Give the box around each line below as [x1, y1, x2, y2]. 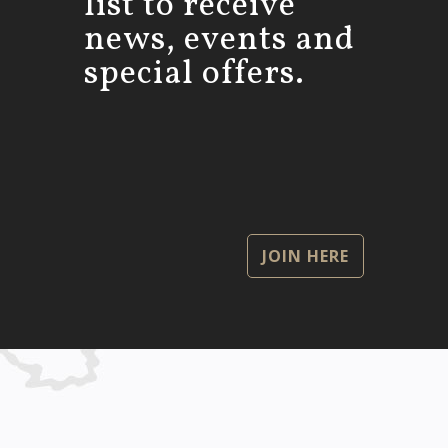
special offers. [84, 51, 305, 99]
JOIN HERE [262, 245, 349, 268]
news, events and [84, 17, 355, 65]
